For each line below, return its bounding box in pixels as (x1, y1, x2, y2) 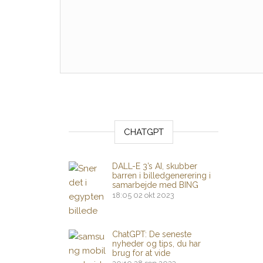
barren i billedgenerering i (112, 171, 211, 180)
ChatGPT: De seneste (112, 230, 191, 239)
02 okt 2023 (133, 191, 174, 200)
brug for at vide (112, 248, 170, 258)
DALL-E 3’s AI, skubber (112, 161, 197, 171)
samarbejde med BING (112, 180, 198, 190)
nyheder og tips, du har (112, 239, 201, 248)
